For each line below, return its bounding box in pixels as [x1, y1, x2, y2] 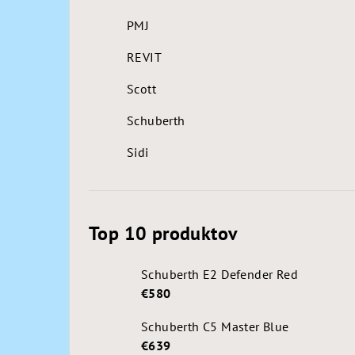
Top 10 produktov [89, 221, 238, 246]
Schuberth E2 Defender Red [141, 266, 298, 282]
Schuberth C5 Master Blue [141, 319, 289, 334]
